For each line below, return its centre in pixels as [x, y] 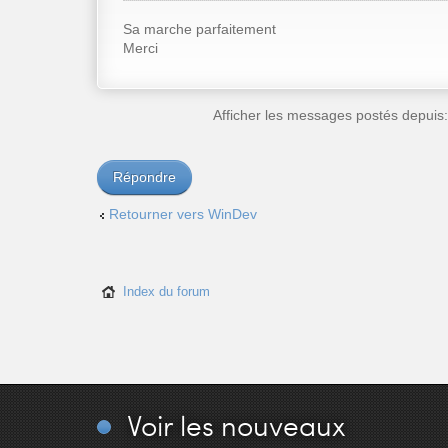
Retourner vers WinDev [183, 213]
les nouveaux [259, 425]
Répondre [144, 176]
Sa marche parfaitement [199, 28]
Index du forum [166, 292]
